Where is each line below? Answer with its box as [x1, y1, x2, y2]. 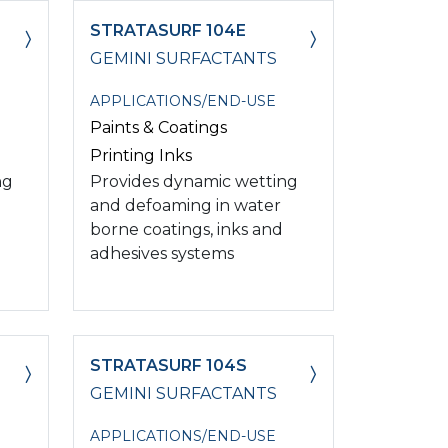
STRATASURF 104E [90, 20, 246, 40]
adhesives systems [90, 243, 234, 263]
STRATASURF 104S [90, 355, 247, 375]
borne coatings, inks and [90, 219, 283, 239]
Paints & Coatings [90, 117, 227, 137]
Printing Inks [90, 145, 192, 165]
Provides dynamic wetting [90, 171, 298, 191]
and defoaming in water [90, 195, 281, 215]
